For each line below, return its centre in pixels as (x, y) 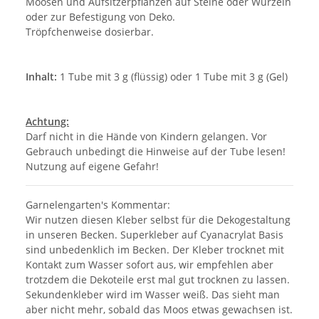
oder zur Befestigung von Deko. (100, 17)
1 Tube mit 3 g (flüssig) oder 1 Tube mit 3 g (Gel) (172, 77)
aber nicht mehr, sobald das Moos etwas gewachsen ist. (159, 310)
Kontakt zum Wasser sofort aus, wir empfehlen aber (150, 265)
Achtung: (47, 122)
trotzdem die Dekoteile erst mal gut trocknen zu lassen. (158, 280)
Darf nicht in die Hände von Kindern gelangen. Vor (146, 137)
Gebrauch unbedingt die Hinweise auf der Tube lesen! (156, 152)
